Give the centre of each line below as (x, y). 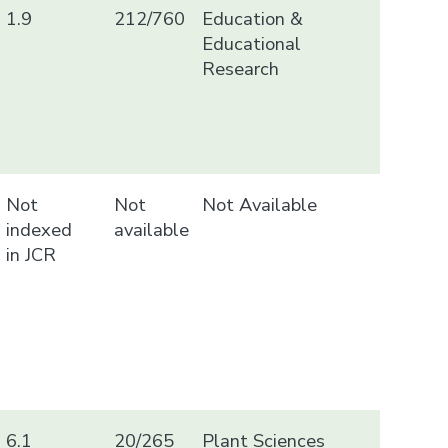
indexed (39, 229)
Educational (251, 43)
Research (240, 68)
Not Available (259, 204)
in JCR (31, 254)
